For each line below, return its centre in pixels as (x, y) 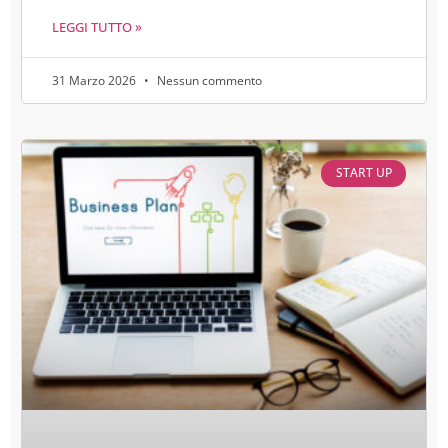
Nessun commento (208, 81)
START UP (363, 173)
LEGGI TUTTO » (97, 27)
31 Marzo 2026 (95, 81)
